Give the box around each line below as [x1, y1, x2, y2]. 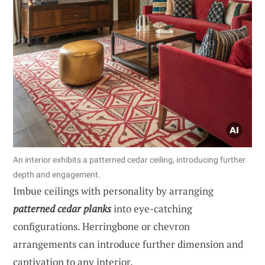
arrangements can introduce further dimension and [13, 237, 243, 251]
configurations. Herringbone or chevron [13, 219, 190, 233]
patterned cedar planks [13, 201, 111, 215]
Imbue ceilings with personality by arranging [13, 183, 214, 198]
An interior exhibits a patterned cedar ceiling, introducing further [13, 154, 245, 164]
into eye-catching [111, 201, 192, 215]
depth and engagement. [13, 169, 101, 179]
